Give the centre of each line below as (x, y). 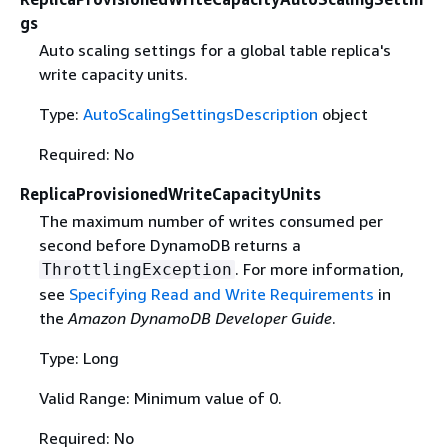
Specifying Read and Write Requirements (221, 294)
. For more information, (319, 269)
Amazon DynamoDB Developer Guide (199, 318)
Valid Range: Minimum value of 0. (160, 398)
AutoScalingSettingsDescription (200, 114)
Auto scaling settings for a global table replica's (214, 50)
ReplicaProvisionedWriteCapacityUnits (170, 194)
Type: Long (78, 358)
